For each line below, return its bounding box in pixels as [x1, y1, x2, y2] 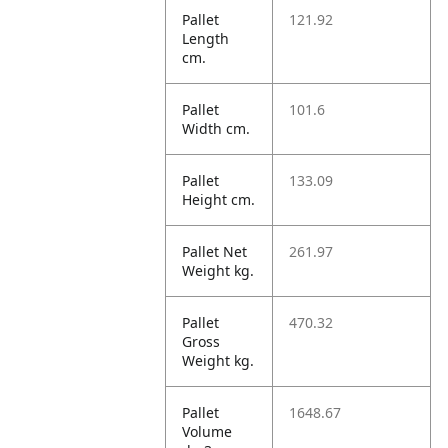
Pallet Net [182, 242, 248, 261]
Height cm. [182, 190, 256, 209]
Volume [182, 422, 233, 441]
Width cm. [182, 119, 251, 138]
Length [182, 29, 230, 48]
